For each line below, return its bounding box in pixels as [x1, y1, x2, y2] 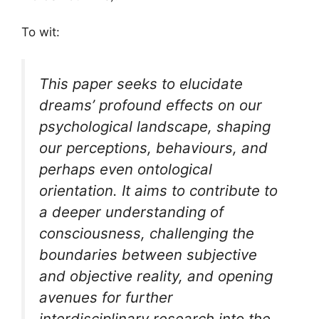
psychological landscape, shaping [39, 117, 271, 136]
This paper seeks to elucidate [39, 75, 243, 93]
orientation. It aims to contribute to [39, 182, 278, 200]
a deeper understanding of [39, 203, 224, 221]
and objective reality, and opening [39, 267, 273, 286]
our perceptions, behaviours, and [39, 139, 268, 157]
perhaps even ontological [39, 160, 212, 179]
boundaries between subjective [39, 246, 257, 264]
